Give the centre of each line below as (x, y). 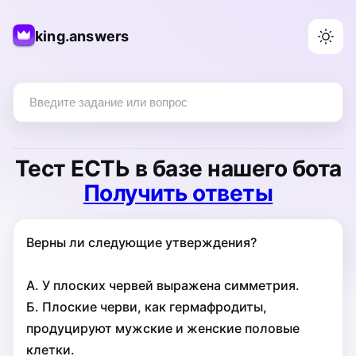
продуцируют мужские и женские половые (163, 328)
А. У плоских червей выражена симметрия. (163, 285)
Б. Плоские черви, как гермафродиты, (147, 307)
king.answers (82, 36)
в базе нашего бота (236, 168)
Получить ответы (178, 193)
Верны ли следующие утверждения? (141, 242)
